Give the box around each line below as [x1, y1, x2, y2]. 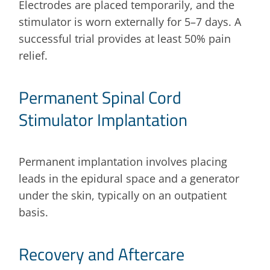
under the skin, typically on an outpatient [19, 187, 227, 202]
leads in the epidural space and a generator [19, 171, 240, 186]
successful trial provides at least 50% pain [19, 31, 231, 46]
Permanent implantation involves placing [19, 154, 228, 169]
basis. [19, 204, 49, 219]
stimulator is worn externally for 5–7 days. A [19, 14, 242, 29]
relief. [19, 48, 48, 63]
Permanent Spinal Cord [19, 84, 182, 110]
